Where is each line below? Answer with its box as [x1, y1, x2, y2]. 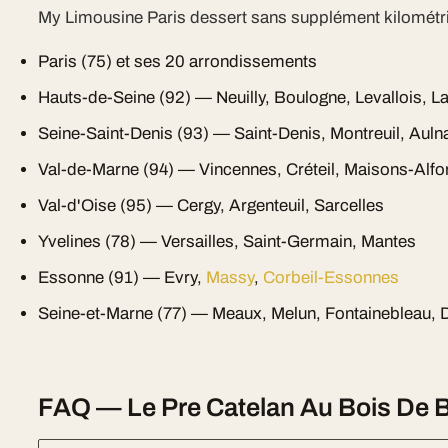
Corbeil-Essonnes [263, 268, 400, 287]
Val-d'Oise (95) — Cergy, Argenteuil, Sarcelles [38, 196, 385, 215]
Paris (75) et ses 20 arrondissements [38, 52, 318, 71]
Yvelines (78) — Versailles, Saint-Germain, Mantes [38, 232, 417, 251]
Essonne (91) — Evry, [38, 268, 207, 287]
